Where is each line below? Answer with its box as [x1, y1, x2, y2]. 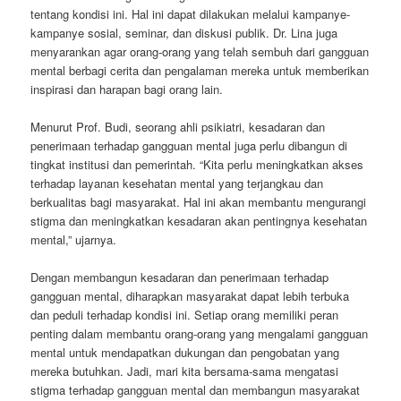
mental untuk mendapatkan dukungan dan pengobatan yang [30, 343, 340, 361]
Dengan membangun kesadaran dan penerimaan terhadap [30, 268, 329, 286]
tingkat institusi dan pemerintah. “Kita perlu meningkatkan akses [30, 155, 364, 173]
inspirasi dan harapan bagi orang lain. [30, 80, 224, 98]
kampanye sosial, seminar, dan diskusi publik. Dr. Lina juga [30, 23, 338, 41]
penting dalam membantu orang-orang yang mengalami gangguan [30, 324, 369, 342]
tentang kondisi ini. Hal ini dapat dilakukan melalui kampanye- [30, 4, 351, 22]
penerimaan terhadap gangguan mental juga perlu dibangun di [30, 136, 348, 154]
